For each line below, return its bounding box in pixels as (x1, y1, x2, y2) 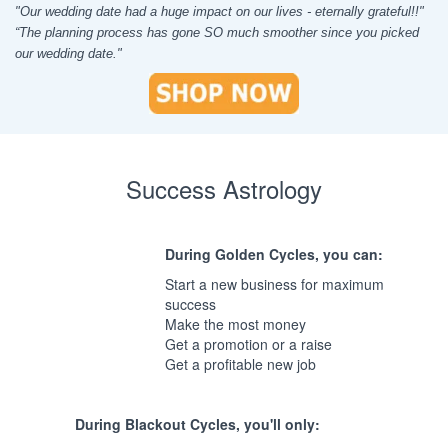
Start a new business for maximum (165, 273, 384, 294)
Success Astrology (126, 170, 322, 206)
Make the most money (165, 313, 306, 334)
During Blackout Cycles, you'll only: (75, 413, 320, 434)
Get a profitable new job (165, 353, 316, 374)
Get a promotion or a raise (165, 333, 332, 354)
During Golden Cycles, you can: (165, 243, 383, 264)
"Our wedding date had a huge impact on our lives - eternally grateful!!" (15, 4, 424, 20)
